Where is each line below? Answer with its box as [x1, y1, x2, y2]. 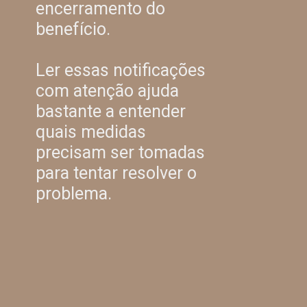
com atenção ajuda [36, 80, 180, 101]
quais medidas [36, 121, 147, 142]
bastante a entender [36, 101, 186, 121]
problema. [36, 183, 112, 204]
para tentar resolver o [36, 162, 197, 183]
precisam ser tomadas [36, 142, 206, 162]
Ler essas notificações [36, 60, 206, 80]
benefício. [36, 19, 111, 39]
